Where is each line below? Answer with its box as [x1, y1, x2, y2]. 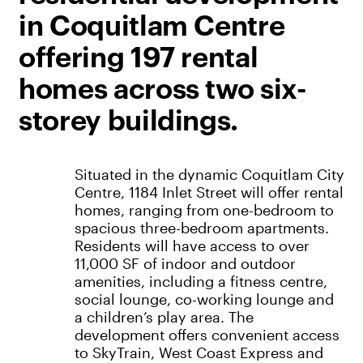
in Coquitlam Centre [18, 12, 285, 41]
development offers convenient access [74, 326, 340, 344]
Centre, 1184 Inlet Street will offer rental [74, 183, 344, 202]
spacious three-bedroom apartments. [74, 219, 329, 237]
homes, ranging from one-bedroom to [74, 201, 334, 220]
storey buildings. [18, 107, 239, 135]
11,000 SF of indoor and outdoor [74, 254, 296, 273]
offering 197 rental [18, 44, 258, 72]
